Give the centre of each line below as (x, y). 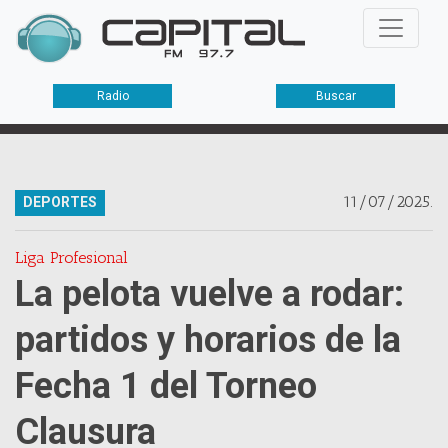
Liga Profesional (71, 257)
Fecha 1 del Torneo (166, 386)
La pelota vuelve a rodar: (209, 294)
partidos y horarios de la (208, 340)
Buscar (335, 96)
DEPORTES (60, 202)
